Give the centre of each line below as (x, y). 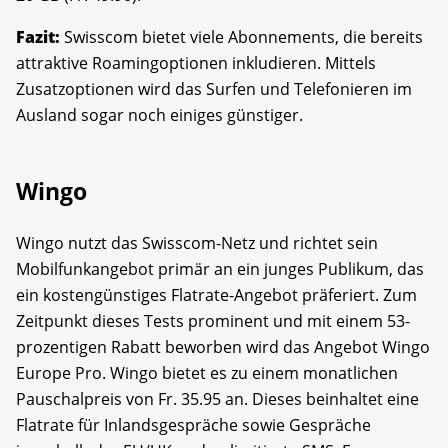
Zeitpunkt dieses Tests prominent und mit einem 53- (213, 320)
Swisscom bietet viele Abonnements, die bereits (243, 36)
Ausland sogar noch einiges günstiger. (159, 114)
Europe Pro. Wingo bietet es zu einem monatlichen (207, 372)
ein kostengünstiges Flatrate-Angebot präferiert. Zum (216, 294)
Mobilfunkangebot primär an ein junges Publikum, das (220, 268)
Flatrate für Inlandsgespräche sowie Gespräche (193, 424)
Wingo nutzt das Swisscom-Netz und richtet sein (197, 242)
